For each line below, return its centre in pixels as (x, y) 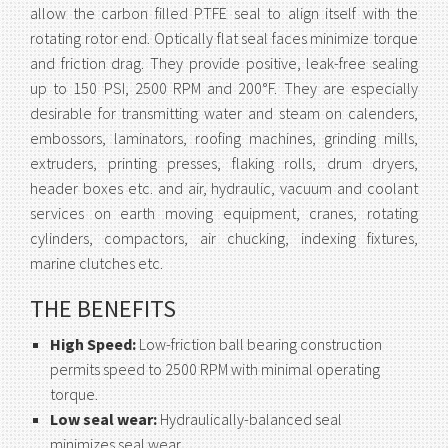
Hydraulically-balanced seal (249, 418)
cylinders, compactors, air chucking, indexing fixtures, (224, 237)
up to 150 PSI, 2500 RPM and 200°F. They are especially (224, 87)
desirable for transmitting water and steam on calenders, (224, 112)
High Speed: (93, 343)
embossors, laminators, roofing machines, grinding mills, (224, 137)
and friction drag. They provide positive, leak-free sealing (224, 62)
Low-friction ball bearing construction (259, 343)
